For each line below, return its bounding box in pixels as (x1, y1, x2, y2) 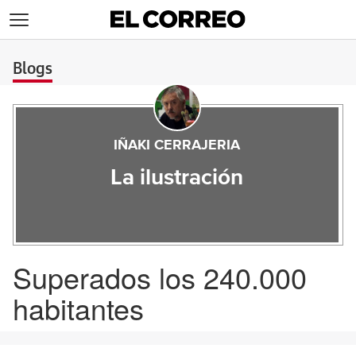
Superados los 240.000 (13, 257, 307, 297)
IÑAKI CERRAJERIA (114, 138, 241, 153)
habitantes (13, 288, 144, 328)
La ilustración (110, 167, 244, 189)
